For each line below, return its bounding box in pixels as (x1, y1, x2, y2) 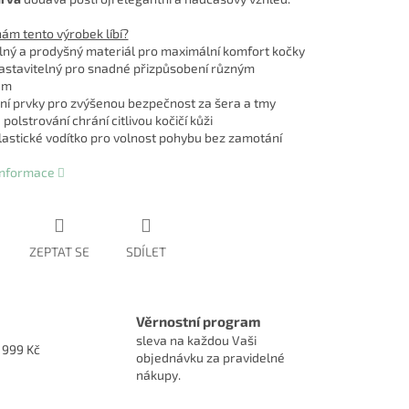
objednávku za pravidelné (136, 350, 285, 366)
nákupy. (136, 367, 181, 383)
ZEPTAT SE (28, 244, 89, 260)
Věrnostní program (136, 313, 261, 330)
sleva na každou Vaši (136, 332, 257, 349)
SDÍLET (125, 244, 166, 260)
